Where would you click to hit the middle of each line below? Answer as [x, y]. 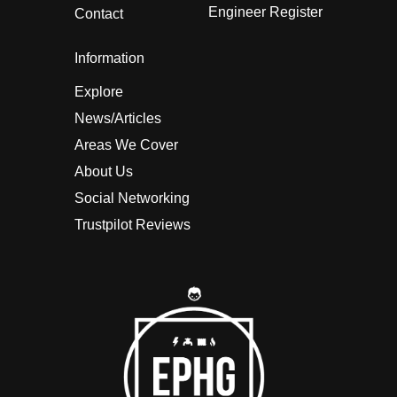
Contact [98, 13]
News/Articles [117, 118]
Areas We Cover [126, 144]
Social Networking [132, 198]
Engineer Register [265, 12]
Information [109, 58]
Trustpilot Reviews [132, 224]
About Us [103, 171]
